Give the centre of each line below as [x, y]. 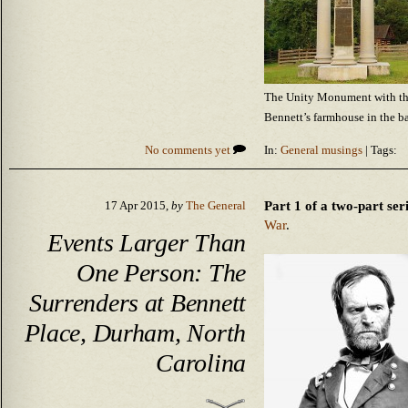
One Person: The [161, 273]
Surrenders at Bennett [137, 303]
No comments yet [189, 150]
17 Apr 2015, [138, 205]
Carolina [201, 363]
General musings [321, 150]
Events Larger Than [146, 243]
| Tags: [380, 150]
